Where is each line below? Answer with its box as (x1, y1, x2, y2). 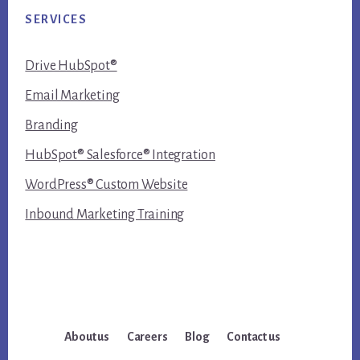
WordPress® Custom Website (25, 177, 188, 192)
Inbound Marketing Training (25, 207, 185, 222)
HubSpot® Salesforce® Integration (25, 147, 215, 162)
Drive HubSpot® (25, 58, 117, 73)
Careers (126, 329, 168, 343)
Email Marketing (25, 88, 120, 103)
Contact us (227, 329, 280, 343)
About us (63, 329, 110, 343)
